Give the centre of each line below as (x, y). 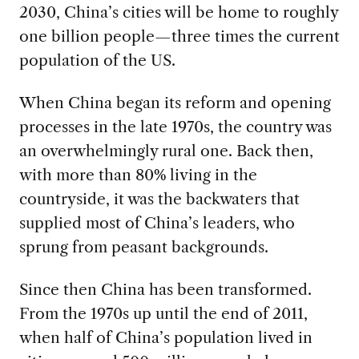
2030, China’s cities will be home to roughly (178, 12)
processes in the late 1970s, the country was (175, 126)
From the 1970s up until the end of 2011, (163, 313)
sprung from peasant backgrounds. (143, 246)
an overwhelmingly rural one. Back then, (166, 150)
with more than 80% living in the (138, 174)
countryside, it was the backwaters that (159, 198)
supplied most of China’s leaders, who (157, 222)
